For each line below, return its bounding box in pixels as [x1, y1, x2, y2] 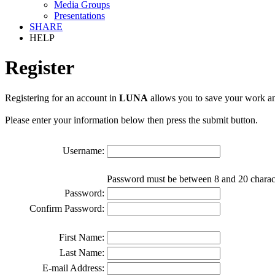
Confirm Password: [29, 203, 104, 214]
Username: [63, 145, 104, 156]
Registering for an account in [5, 92, 119, 103]
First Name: [59, 231, 104, 242]
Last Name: [60, 247, 104, 258]
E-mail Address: [42, 262, 104, 273]
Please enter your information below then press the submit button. [5, 114, 258, 125]
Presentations [54, 10, 105, 21]
